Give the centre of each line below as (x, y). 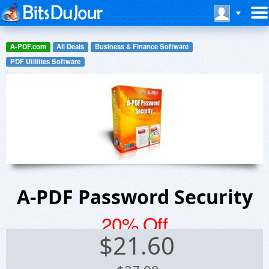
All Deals (71, 47)
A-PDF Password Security (134, 197)
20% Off (134, 224)
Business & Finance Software (141, 47)
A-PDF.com (28, 47)
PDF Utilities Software (45, 61)
